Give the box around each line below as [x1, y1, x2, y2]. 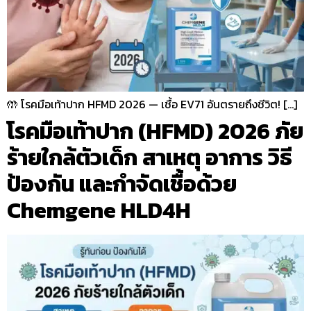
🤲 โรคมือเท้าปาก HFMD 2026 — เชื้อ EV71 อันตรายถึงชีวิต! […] [7, 95, 297, 112]
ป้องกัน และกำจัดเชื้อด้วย [7, 167, 237, 201]
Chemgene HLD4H [7, 193, 191, 227]
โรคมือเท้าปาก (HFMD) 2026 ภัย [7, 114, 303, 148]
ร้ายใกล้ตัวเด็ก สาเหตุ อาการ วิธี [7, 140, 292, 174]
